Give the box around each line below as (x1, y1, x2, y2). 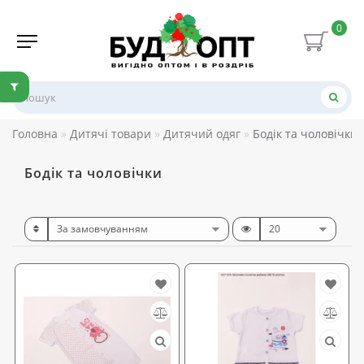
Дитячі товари (70, 125, 151, 141)
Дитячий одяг (163, 125, 240, 141)
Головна (12, 125, 58, 141)
